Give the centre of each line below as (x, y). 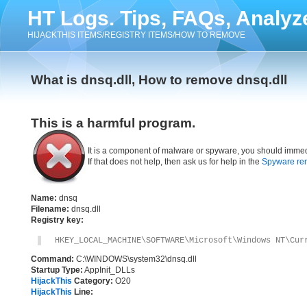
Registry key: (57, 220)
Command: (52, 259)
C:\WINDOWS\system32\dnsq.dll (135, 259)
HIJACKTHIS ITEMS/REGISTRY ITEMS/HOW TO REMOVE (136, 35)
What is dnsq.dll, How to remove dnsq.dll (159, 80)
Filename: (50, 209)
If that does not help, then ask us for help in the (175, 162)
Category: (93, 281)
